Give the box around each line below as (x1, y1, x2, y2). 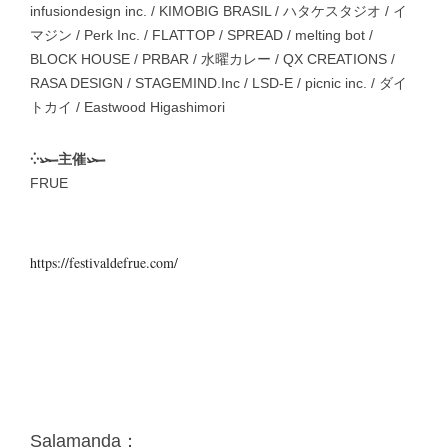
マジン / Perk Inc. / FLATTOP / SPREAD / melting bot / (30, 27, 373, 44)
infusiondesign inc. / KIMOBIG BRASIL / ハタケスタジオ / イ (30, 3, 407, 20)
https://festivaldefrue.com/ (30, 253, 178, 273)
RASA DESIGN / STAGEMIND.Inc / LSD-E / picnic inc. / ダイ (30, 75, 407, 92)
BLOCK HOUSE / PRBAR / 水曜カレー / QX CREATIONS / (30, 51, 395, 68)
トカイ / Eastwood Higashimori (30, 99, 225, 116)
